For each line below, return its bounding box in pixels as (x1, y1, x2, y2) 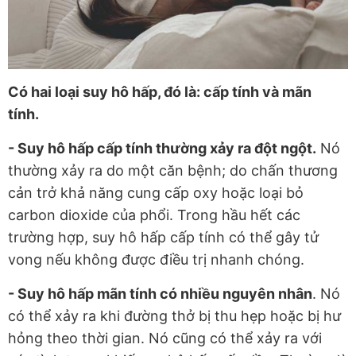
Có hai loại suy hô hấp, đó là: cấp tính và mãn (8, 83, 311, 101)
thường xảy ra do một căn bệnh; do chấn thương (8, 162, 338, 180)
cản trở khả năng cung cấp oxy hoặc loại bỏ (8, 184, 304, 202)
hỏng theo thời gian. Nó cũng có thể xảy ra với (8, 330, 322, 347)
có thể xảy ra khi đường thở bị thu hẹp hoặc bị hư (8, 308, 341, 325)
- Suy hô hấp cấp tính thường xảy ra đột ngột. (8, 140, 316, 157)
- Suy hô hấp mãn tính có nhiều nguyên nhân (8, 285, 312, 303)
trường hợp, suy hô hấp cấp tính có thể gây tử (8, 229, 319, 246)
